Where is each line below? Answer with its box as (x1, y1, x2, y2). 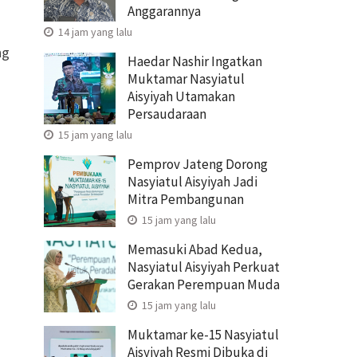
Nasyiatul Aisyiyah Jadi (127, 172, 257, 190)
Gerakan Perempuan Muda (127, 275, 280, 293)
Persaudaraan (127, 104, 206, 123)
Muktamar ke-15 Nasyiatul (127, 325, 279, 343)
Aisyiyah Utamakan (127, 87, 235, 105)
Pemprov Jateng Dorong (127, 155, 268, 173)
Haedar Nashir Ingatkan (127, 52, 262, 70)
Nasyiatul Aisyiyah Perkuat (127, 257, 280, 276)
